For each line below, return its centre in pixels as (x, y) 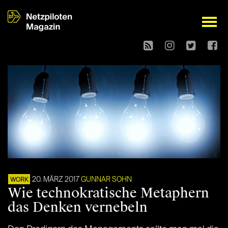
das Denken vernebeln (78, 207)
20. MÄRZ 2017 (56, 180)
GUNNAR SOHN (106, 180)
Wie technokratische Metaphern (108, 193)
